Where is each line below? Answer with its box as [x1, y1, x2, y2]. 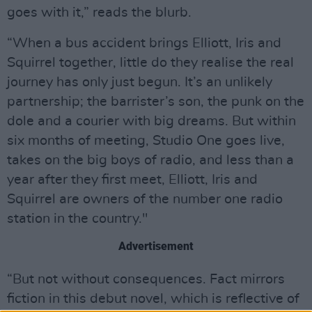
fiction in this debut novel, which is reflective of [7, 292, 299, 306]
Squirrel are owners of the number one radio [7, 192, 283, 206]
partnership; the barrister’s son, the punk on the [7, 95, 304, 109]
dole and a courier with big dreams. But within [7, 114, 296, 128]
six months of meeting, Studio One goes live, [7, 134, 285, 148]
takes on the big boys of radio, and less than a [7, 153, 294, 167]
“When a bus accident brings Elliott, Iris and [7, 36, 281, 50]
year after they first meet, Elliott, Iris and [7, 173, 258, 187]
